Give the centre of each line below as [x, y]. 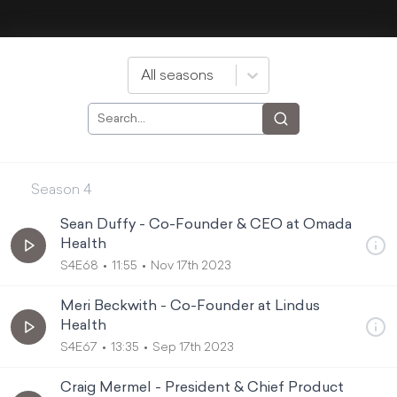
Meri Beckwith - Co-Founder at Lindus [190, 307]
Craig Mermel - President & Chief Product [202, 388]
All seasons [177, 76]
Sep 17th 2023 [193, 348]
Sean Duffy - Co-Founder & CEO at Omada [206, 225]
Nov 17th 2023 [191, 266]
